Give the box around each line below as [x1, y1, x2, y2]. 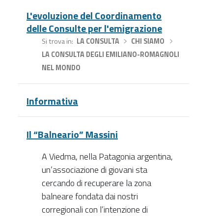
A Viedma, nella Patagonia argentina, [41, 149, 173, 163]
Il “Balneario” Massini [27, 126, 118, 142]
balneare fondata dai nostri [41, 189, 138, 203]
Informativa [27, 93, 78, 109]
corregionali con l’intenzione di [41, 202, 148, 216]
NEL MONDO [41, 62, 81, 73]
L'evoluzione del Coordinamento [27, 7, 162, 23]
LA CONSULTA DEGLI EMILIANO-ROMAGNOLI [41, 49, 179, 60]
